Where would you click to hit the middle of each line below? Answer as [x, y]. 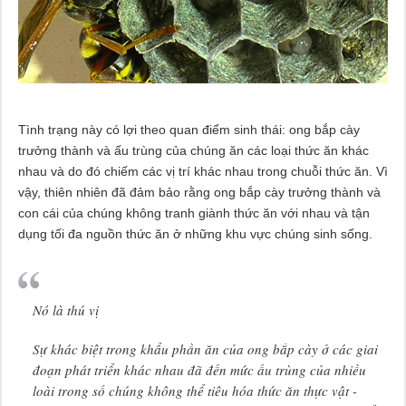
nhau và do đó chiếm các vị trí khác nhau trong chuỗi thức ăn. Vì [203, 171]
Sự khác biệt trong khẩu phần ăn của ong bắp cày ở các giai [205, 348]
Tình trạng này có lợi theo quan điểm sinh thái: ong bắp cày [188, 129]
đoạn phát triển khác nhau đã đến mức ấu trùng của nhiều [199, 369]
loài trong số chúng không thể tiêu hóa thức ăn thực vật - [194, 390]
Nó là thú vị [65, 309]
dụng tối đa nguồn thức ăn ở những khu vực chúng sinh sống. [195, 233]
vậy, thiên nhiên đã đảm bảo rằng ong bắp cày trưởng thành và [199, 192]
